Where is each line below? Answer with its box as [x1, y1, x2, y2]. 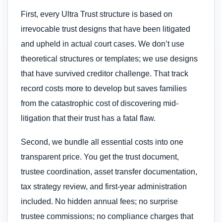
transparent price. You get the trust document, [21, 153, 179, 162]
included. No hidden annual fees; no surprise [21, 197, 178, 206]
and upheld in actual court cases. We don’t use [21, 39, 184, 48]
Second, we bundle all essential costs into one [21, 138, 183, 147]
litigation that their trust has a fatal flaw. [21, 113, 156, 122]
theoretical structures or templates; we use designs [21, 54, 198, 63]
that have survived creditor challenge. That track [21, 69, 188, 78]
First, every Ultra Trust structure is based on [21, 9, 172, 18]
